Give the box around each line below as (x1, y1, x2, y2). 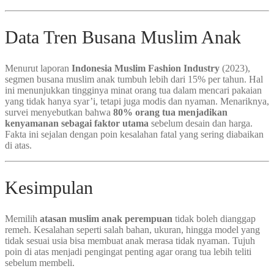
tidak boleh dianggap (172, 213, 256, 224)
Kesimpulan (5, 177, 93, 198)
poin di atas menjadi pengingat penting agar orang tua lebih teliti (5, 246, 251, 257)
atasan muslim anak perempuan (40, 213, 172, 224)
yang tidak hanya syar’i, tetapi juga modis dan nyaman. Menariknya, (5, 95, 269, 106)
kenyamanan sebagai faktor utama (5, 117, 149, 128)
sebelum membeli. (5, 257, 75, 268)
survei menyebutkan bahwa (5, 106, 113, 117)
